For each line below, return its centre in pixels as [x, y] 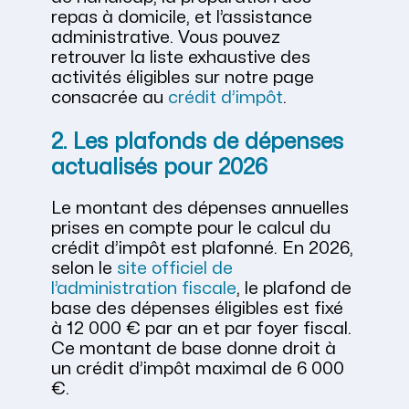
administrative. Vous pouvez [166, 38]
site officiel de [175, 269]
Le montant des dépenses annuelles [200, 209]
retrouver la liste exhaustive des [181, 58]
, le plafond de [294, 289]
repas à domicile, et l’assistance [182, 18]
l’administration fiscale [144, 289]
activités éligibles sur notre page [183, 78]
